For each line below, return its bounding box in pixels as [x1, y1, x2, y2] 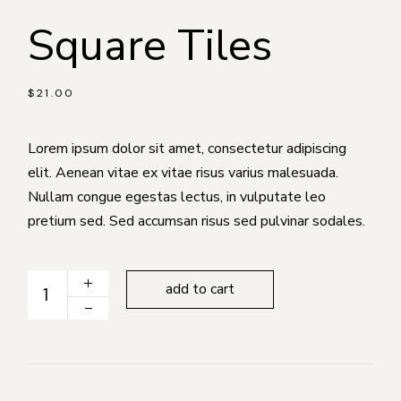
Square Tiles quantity [27, 266, 164, 286]
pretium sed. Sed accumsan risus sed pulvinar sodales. [28, 210, 366, 231]
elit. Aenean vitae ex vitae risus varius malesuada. [28, 162, 339, 183]
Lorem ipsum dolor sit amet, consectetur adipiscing [28, 138, 347, 158]
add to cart [166, 278, 235, 299]
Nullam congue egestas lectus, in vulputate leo [28, 186, 327, 207]
